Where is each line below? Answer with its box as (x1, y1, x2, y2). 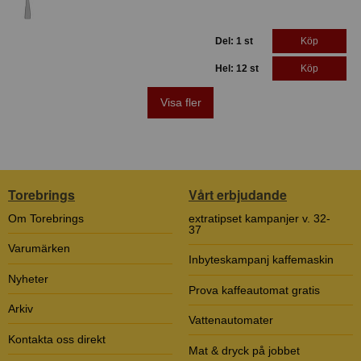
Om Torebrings (8, 212, 84, 226)
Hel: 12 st (215, 62, 259, 74)
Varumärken (8, 242, 70, 255)
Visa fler (160, 96, 201, 110)
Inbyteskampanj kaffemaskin (189, 253, 334, 267)
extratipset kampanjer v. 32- (189, 212, 330, 226)
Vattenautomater (189, 313, 273, 327)
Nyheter (8, 272, 48, 285)
